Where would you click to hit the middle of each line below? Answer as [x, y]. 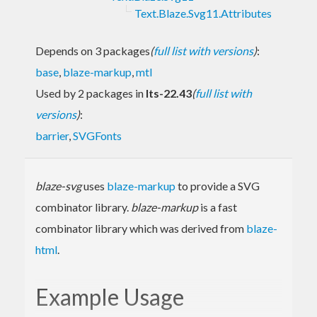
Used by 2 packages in [91, 93]
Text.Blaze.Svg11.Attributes [203, 13]
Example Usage [110, 296]
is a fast [218, 207]
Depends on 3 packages [93, 50]
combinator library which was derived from [141, 228]
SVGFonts [97, 135]
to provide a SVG [218, 185]
